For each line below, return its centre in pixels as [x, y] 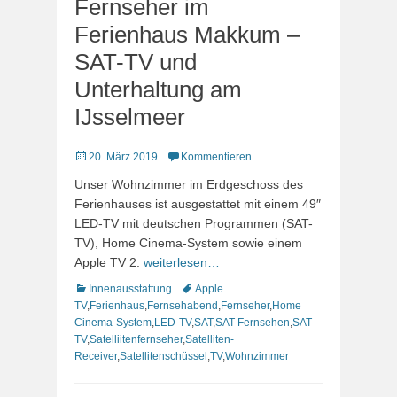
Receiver [96, 356]
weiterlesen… [182, 262]
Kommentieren [216, 156]
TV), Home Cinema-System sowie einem [188, 242]
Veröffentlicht [105, 156]
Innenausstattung [130, 288]
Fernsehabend [183, 305]
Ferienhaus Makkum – [187, 34]
